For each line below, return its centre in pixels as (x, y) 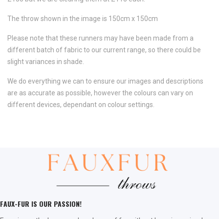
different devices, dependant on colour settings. (81, 105)
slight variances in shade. (46, 62)
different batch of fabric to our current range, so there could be (104, 50)
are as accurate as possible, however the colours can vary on (100, 93)
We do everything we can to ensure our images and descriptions (105, 81)
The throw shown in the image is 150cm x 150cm (83, 19)
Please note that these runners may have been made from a (100, 38)
